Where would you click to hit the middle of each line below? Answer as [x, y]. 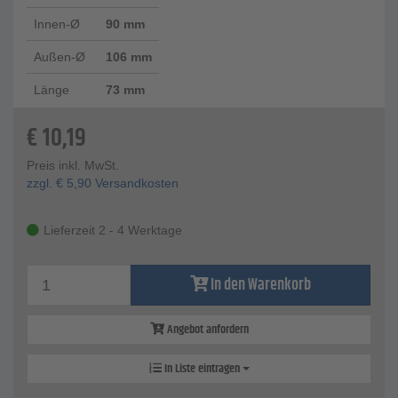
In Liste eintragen [202, 369]
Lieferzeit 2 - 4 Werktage [113, 231]
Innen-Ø [57, 24]
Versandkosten [135, 183]
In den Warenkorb [260, 286]
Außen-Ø [60, 57]
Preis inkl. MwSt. [73, 166]
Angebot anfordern [206, 330]
